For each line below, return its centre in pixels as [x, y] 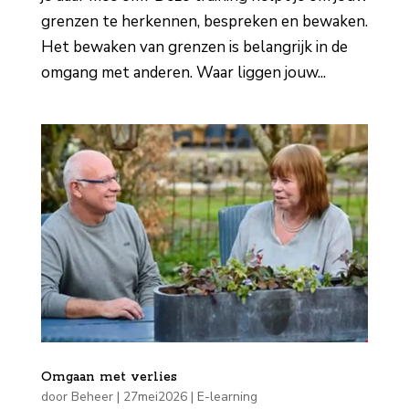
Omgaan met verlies [109, 377]
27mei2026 [155, 396]
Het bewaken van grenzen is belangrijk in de [194, 47]
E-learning [227, 396]
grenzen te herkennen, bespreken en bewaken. [204, 21]
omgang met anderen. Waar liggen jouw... [183, 72]
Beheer [92, 396]
